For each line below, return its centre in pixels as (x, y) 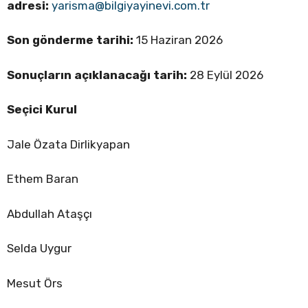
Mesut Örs (35, 283)
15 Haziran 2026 (178, 40)
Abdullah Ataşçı (49, 213)
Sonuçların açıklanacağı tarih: (97, 75)
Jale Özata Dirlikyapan (68, 144)
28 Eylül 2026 (225, 75)
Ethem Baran (43, 179)
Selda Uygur (39, 249)
